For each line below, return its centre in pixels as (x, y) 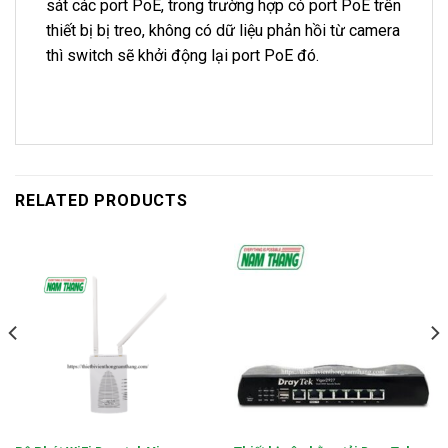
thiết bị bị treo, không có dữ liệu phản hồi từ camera (223, 30)
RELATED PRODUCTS (101, 200)
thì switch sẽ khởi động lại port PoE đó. (182, 55)
